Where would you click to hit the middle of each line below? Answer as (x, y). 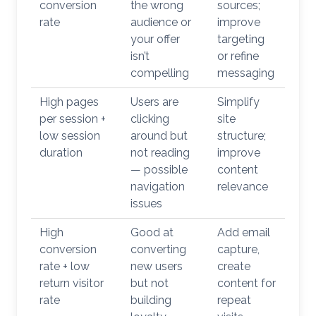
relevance (243, 186)
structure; (242, 135)
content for (247, 283)
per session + (73, 119)
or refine (238, 56)
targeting (241, 39)
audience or (161, 22)
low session (70, 135)
